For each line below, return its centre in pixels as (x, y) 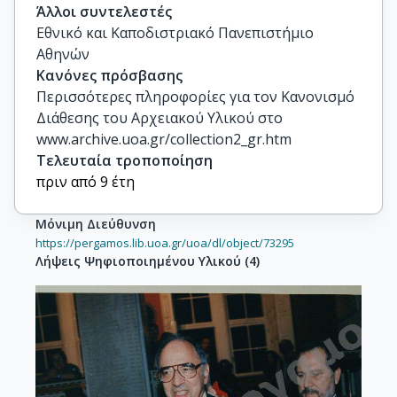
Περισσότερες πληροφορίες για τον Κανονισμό (195, 97)
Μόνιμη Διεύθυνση (96, 224)
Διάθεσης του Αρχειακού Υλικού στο (160, 118)
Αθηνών (63, 54)
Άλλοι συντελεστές (104, 12)
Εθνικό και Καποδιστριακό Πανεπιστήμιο (175, 33)
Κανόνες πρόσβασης (109, 75)
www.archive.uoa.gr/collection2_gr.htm (164, 139)
